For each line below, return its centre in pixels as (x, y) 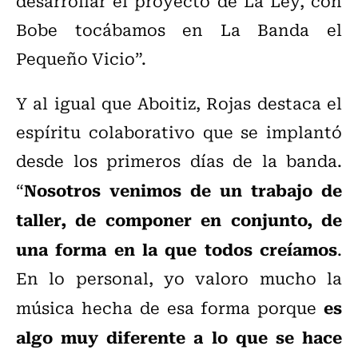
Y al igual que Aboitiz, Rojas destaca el (179, 102)
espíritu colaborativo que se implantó (179, 131)
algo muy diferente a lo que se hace (179, 336)
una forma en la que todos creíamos (177, 248)
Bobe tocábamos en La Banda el (179, 29)
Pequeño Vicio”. (83, 58)
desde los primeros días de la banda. (179, 160)
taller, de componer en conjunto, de (179, 219)
